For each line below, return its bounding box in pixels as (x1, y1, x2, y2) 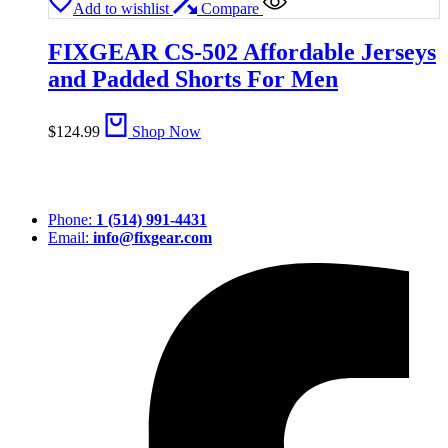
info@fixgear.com (93, 228, 212, 246)
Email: (48, 228, 93, 246)
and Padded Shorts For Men (48, 65, 338, 92)
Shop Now (132, 122, 201, 140)
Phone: (48, 210, 96, 228)
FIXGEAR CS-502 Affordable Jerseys (48, 38, 436, 65)
